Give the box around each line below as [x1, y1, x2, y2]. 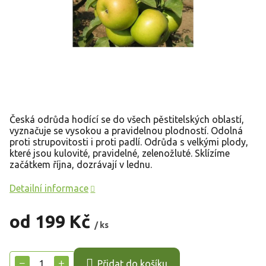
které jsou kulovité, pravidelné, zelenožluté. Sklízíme [9, 147, 230, 159]
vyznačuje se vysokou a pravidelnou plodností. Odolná [9, 125, 243, 136]
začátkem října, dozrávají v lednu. [9, 159, 152, 170]
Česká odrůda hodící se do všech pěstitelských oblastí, [9, 113, 244, 125]
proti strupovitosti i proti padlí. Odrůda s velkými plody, [9, 136, 248, 147]
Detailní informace [9, 182, 88, 194]
